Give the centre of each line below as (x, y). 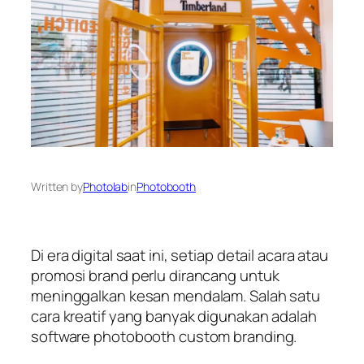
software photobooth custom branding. (164, 337)
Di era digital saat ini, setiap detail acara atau (180, 256)
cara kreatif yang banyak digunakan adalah (174, 316)
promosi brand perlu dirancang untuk (155, 276)
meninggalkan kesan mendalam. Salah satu (176, 296)
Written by (57, 186)
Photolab (106, 186)
